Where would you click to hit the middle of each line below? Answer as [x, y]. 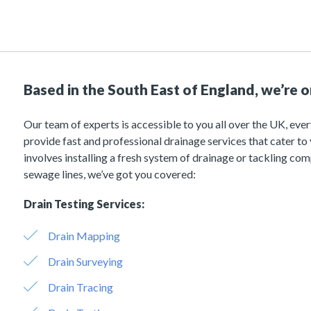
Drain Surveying [85, 261]
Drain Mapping [84, 236]
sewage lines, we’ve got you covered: [109, 174]
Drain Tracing [80, 287]
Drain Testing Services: [84, 203]
